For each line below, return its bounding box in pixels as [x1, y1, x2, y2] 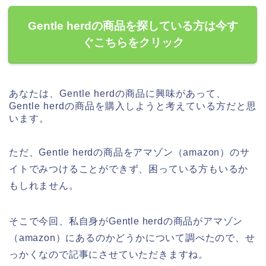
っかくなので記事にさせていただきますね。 [9, 249, 208, 260]
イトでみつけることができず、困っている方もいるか [9, 164, 249, 175]
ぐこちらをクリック [82, 36, 184, 49]
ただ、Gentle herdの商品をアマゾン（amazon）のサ [9, 147, 250, 158]
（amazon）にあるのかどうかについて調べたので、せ [9, 233, 255, 243]
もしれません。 [9, 180, 79, 191]
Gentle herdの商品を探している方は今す [28, 20, 238, 33]
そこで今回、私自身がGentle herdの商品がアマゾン [9, 216, 243, 227]
